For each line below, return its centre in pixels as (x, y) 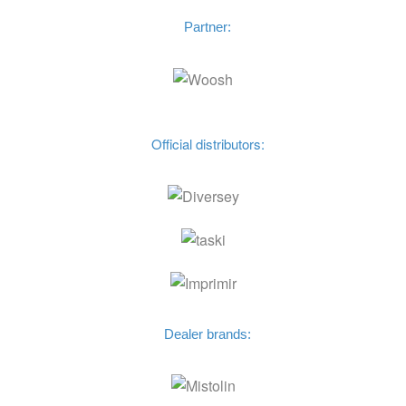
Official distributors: (208, 144)
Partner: (208, 27)
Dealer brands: (208, 333)
